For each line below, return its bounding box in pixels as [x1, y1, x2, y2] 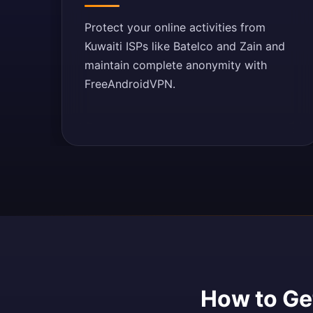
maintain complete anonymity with [85, 58, 267, 72]
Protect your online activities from [85, 20, 265, 34]
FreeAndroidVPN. [85, 77, 175, 91]
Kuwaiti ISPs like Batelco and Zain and [85, 39, 285, 53]
